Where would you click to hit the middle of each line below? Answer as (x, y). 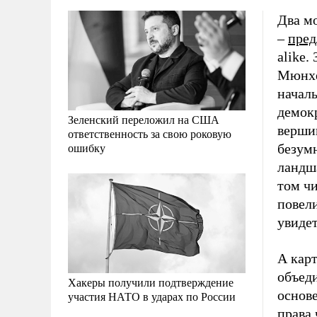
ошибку (87, 148)
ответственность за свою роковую (150, 134)
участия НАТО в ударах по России (152, 296)
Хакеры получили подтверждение (151, 282)
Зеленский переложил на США (144, 120)
